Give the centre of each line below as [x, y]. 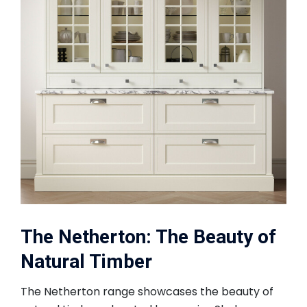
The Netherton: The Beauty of [148, 237]
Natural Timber [86, 262]
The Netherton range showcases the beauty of [147, 291]
